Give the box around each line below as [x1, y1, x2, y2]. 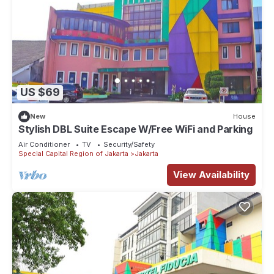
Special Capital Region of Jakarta [18, 149, 128, 158]
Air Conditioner [18, 139, 70, 149]
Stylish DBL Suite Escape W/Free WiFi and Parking [18, 122, 253, 135]
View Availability [173, 168, 250, 180]
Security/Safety [103, 139, 155, 149]
